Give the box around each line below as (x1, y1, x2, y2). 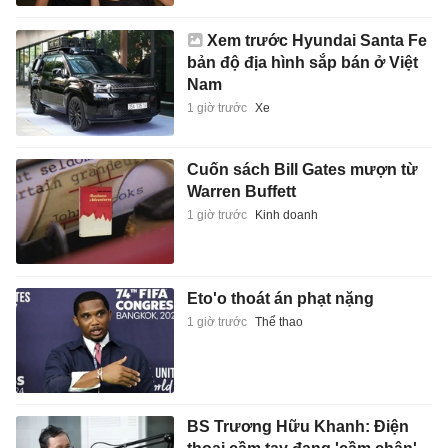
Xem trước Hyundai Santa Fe (206, 32, 427, 50)
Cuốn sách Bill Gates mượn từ (186, 161, 418, 179)
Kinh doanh (254, 208, 318, 223)
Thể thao (254, 314, 303, 329)
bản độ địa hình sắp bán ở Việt (186, 54, 418, 72)
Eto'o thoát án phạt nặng (186, 289, 374, 307)
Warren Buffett (186, 183, 296, 201)
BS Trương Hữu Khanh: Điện (186, 418, 409, 436)
